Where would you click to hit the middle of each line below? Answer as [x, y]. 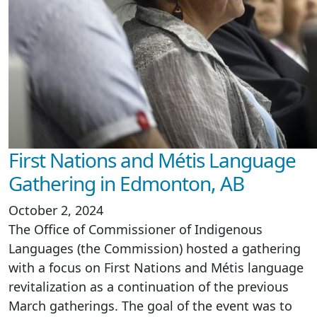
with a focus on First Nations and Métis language [156, 267]
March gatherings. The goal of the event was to [150, 306]
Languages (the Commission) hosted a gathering [155, 248]
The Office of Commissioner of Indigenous [136, 229]
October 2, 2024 [56, 210]
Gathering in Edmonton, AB [126, 183]
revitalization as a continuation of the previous [149, 287]
